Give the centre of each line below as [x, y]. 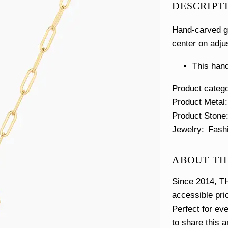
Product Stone [199, 116]
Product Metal [199, 102]
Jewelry [187, 130]
